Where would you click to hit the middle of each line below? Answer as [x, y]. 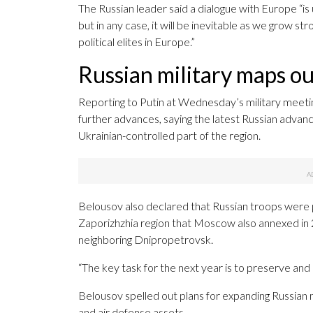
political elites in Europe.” [137, 42]
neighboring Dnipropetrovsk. [146, 240]
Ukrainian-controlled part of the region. [169, 136]
